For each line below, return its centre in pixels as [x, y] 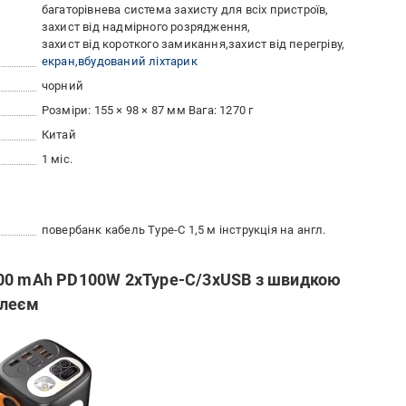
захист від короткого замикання [133, 44]
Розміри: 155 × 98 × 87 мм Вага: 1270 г [147, 110]
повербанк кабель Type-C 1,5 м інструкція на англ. [184, 230]
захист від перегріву [285, 44]
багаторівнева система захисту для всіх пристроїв [184, 10]
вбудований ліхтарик [138, 61]
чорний [63, 86]
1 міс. [57, 159]
